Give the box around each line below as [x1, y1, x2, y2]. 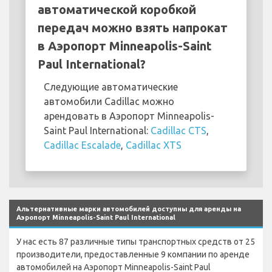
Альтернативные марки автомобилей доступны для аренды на [16, 205, 241, 212]
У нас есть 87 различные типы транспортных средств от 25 [16, 236, 255, 246]
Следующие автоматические [44, 81, 178, 92]
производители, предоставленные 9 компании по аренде [16, 249, 250, 259]
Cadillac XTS [126, 139, 182, 151]
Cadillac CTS [151, 124, 206, 136]
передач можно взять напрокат [38, 20, 228, 35]
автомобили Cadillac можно [44, 95, 174, 107]
